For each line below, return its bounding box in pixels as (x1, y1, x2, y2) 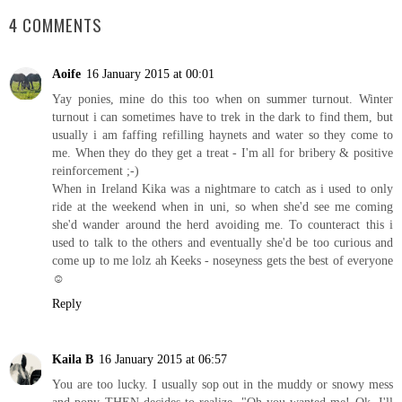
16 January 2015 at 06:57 (99, 351, 227, 366)
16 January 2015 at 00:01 (86, 66, 214, 81)
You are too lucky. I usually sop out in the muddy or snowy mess (52, 376, 393, 391)
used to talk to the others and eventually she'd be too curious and (52, 234, 393, 249)
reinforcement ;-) (52, 162, 139, 178)
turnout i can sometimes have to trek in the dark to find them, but (52, 109, 393, 124)
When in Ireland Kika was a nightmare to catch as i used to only (52, 180, 393, 196)
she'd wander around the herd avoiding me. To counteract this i (52, 216, 393, 232)
